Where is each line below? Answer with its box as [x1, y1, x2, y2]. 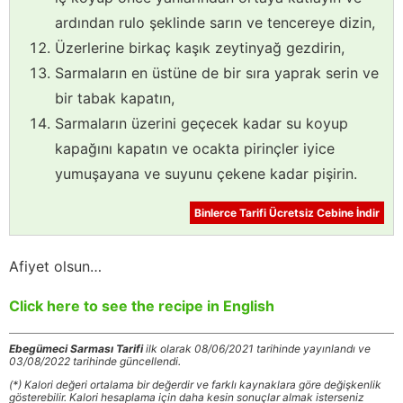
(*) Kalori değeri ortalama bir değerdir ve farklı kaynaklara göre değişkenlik [9, 377, 381, 391]
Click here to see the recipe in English [9, 296, 274, 315]
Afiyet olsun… [9, 256, 102, 275]
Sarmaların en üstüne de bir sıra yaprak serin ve [55, 63, 379, 82]
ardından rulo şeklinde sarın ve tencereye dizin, [55, 13, 375, 31]
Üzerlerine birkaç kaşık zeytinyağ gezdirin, [55, 38, 345, 57]
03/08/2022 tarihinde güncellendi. [9, 354, 181, 368]
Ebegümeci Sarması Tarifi [9, 341, 143, 355]
